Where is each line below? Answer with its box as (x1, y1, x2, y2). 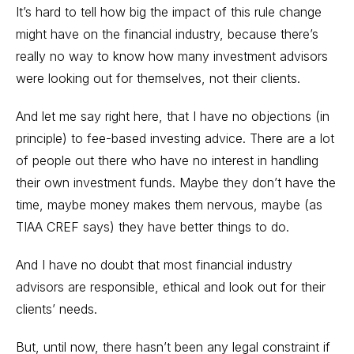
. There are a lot (243, 130, 334, 146)
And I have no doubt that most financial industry (16, 257, 292, 273)
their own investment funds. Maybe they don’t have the (16, 175, 336, 190)
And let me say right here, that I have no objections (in (16, 108, 330, 124)
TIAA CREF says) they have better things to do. (16, 219, 289, 235)
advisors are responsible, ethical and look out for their (16, 279, 326, 295)
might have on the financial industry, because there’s (16, 26, 318, 42)
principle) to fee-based (16, 130, 150, 146)
